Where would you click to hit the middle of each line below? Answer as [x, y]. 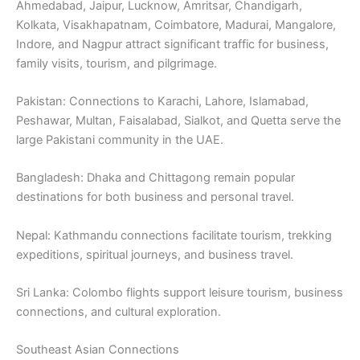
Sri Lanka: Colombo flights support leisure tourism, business [180, 292]
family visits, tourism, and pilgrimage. [117, 63]
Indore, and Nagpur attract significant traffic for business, [172, 44]
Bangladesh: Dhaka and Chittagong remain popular [155, 178]
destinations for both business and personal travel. [155, 197]
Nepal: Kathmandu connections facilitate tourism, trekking [174, 235]
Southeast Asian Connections [98, 350]
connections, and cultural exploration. [119, 312]
